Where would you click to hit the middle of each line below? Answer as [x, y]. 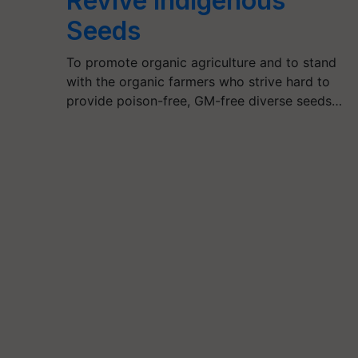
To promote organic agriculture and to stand [202, 62]
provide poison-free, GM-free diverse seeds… [205, 100]
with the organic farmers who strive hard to [199, 81]
